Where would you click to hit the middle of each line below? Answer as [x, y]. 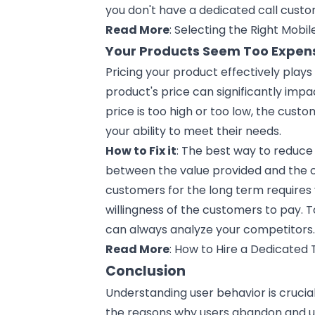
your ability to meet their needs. [194, 131]
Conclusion [146, 271]
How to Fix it [141, 150]
